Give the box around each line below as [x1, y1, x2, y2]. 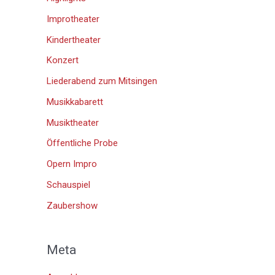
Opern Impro [47, 158, 97, 169]
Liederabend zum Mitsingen [47, 76, 157, 87]
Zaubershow [47, 199, 98, 211]
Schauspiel [47, 179, 90, 190]
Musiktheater [47, 117, 99, 128]
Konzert [47, 55, 79, 66]
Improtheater [47, 13, 99, 25]
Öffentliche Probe [47, 137, 118, 149]
